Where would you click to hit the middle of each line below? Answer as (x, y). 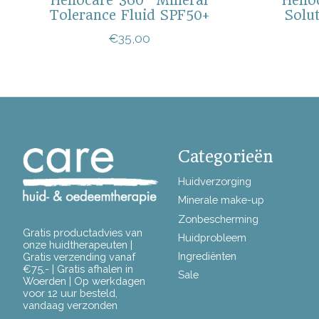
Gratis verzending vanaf (79, 257)
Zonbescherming (218, 219)
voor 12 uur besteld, (70, 293)
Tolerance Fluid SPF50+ (130, 15)
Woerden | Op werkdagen (84, 281)
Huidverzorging (214, 182)
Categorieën (225, 157)
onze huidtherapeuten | (78, 245)
